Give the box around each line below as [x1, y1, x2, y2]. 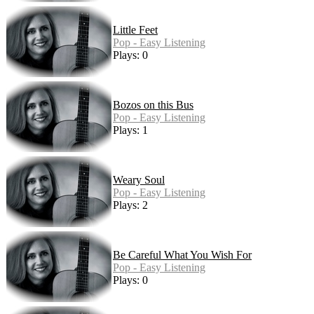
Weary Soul [113, 174, 165, 186]
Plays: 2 [113, 199, 148, 212]
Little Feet [113, 24, 158, 36]
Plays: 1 [113, 124, 148, 137]
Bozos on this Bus [113, 99, 193, 111]
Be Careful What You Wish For [113, 249, 252, 261]
